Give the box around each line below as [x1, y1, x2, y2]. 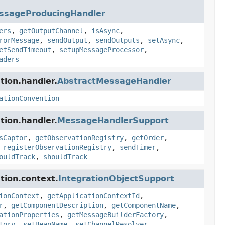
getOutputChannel [19, 27, 83, 35]
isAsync [91, 27, 120, 35]
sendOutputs [95, 36, 140, 44]
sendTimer [119, 143, 156, 151]
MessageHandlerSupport [57, 116, 169, 125]
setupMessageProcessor [59, 46, 144, 54]
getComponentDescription [11, 201, 103, 209]
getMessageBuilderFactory [67, 211, 164, 219]
